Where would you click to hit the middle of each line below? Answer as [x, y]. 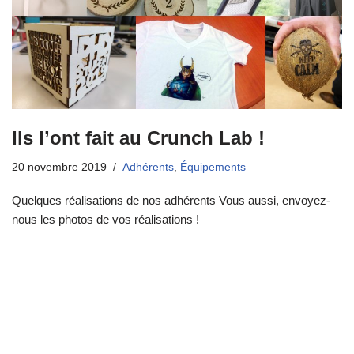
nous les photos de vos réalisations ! [105, 219]
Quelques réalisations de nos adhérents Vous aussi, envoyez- [171, 200]
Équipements [213, 167]
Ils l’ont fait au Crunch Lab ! [138, 137]
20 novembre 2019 [59, 167]
